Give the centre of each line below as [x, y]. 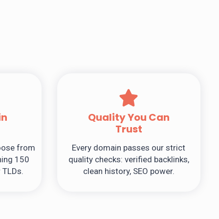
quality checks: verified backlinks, [129, 160]
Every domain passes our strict [129, 148]
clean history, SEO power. [129, 171]
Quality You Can [129, 118]
